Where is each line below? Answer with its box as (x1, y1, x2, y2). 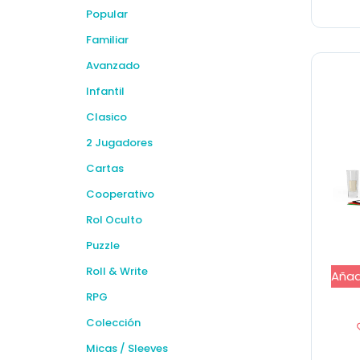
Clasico (86, 109, 127, 125)
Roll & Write (86, 264, 148, 279)
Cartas (86, 161, 124, 176)
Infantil (86, 84, 125, 99)
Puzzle (86, 238, 120, 253)
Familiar (86, 32, 129, 47)
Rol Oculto (86, 212, 142, 227)
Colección (86, 315, 141, 330)
